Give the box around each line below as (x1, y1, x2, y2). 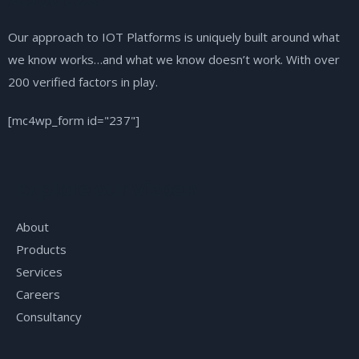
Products (16, 240, 67, 257)
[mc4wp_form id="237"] (8, 111, 139, 128)
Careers (16, 285, 60, 302)
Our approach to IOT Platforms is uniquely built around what (8, 28, 340, 45)
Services (16, 263, 63, 280)
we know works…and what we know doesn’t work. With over (8, 50, 340, 67)
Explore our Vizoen (16, 175, 198, 204)
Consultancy (16, 308, 82, 325)
